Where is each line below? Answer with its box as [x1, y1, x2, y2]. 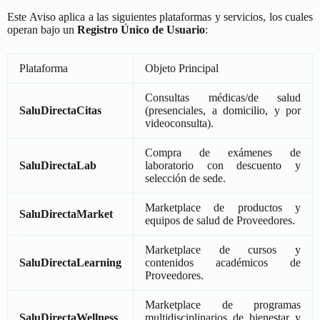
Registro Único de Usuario [77, 24, 205, 36]
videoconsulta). [145, 117, 214, 129]
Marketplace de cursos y [145, 244, 301, 256]
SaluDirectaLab [19, 159, 96, 171]
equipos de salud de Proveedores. [145, 214, 295, 226]
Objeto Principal [145, 62, 219, 74]
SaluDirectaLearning [19, 256, 121, 269]
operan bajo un [7, 24, 77, 36]
